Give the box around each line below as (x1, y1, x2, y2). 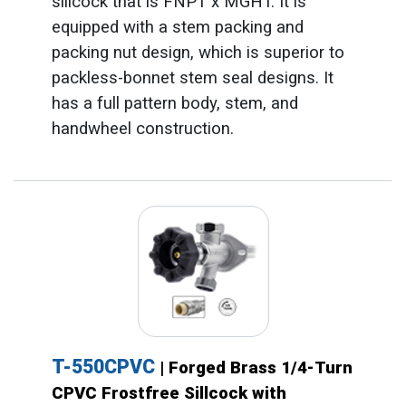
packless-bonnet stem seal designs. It (51, 68, 333, 89)
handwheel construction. (51, 119, 234, 140)
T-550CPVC (51, 354, 159, 378)
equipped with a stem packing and (51, 17, 304, 38)
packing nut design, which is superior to (51, 43, 344, 63)
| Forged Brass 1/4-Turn (159, 357, 353, 378)
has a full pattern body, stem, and (51, 93, 298, 114)
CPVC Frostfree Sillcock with (51, 382, 286, 403)
